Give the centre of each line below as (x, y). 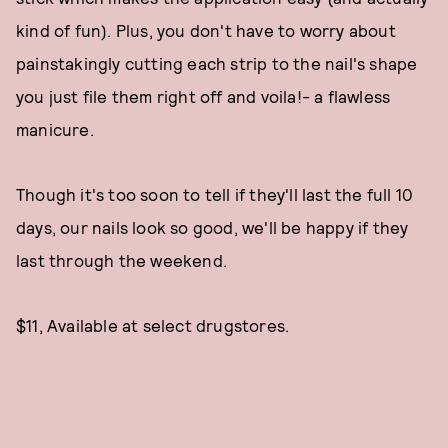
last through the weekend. (121, 260)
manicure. (55, 129)
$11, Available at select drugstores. (153, 325)
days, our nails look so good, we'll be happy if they (212, 227)
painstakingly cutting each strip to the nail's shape (217, 63)
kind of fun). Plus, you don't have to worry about (206, 30)
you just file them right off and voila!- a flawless (203, 96)
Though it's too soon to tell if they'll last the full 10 (215, 194)
